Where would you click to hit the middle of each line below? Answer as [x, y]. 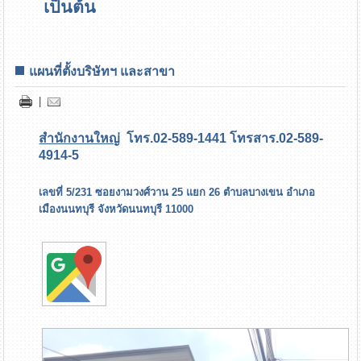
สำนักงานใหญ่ [80, 139]
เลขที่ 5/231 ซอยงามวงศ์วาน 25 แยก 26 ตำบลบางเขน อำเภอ [177, 193]
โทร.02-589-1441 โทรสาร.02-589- [222, 139]
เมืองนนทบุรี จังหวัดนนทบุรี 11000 [116, 210]
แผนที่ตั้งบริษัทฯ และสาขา [102, 71]
